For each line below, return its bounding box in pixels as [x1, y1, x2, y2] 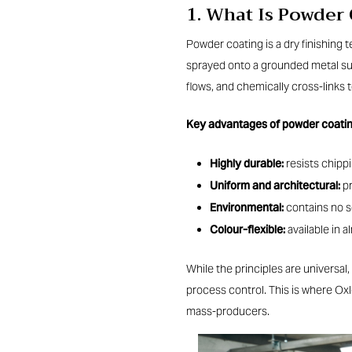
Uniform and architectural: [210, 174, 341, 200]
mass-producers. [186, 303, 270, 318]
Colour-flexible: [210, 218, 286, 244]
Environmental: [210, 196, 284, 222]
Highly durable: [210, 152, 284, 178]
